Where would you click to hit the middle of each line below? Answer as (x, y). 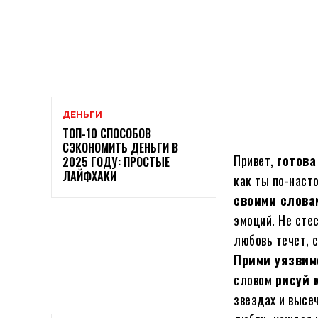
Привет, (256, 160)
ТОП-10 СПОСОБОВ (107, 133)
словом (254, 280)
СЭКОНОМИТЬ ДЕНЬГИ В (120, 147)
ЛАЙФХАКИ (89, 176)
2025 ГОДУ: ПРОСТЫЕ (116, 161)
